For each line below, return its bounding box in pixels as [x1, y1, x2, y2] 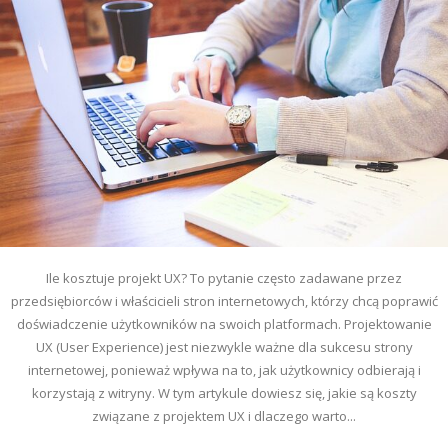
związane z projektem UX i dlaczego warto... [92, 406, 356, 425]
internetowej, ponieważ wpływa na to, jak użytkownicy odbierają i [27, 360, 421, 379]
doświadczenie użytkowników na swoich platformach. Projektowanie [16, 314, 432, 333]
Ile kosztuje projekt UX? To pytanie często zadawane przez [46, 268, 402, 287]
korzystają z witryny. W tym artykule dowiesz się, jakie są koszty [31, 383, 417, 402]
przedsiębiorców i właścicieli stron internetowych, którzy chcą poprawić [10, 291, 438, 310]
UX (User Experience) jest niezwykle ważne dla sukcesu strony [35, 337, 413, 356]
